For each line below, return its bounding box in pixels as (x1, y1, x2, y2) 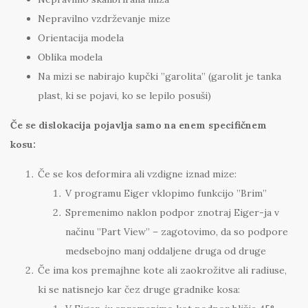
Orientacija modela (38, 32, 124, 45)
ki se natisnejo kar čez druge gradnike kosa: (38, 283, 240, 296)
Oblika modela (38, 51, 102, 64)
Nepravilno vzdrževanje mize (38, 12, 170, 25)
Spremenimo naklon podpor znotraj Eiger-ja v (65, 206, 279, 219)
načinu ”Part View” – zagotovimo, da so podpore (65, 225, 288, 239)
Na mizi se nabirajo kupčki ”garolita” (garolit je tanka (38, 70, 281, 83)
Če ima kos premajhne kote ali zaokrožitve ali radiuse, (38, 264, 287, 277)
